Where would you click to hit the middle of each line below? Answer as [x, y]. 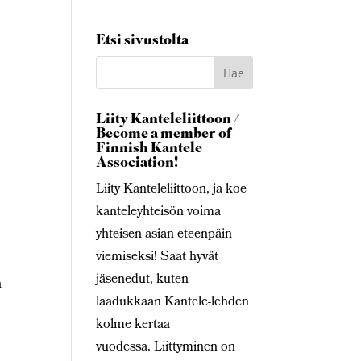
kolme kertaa [133, 325]
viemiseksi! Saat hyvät [158, 257]
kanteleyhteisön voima [159, 212]
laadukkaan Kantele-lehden [173, 303]
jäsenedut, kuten [143, 280]
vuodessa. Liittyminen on [166, 348]
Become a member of [164, 135]
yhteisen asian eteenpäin [164, 235]
